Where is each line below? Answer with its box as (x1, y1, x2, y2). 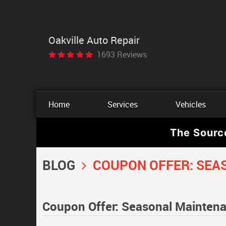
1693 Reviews (97, 48, 147, 60)
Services (107, 99, 138, 110)
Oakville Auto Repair (48, 33, 140, 47)
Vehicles (175, 99, 206, 110)
